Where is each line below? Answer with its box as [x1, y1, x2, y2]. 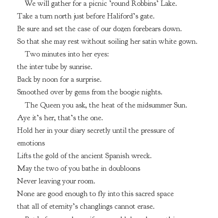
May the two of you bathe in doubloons [17, 163, 140, 174]
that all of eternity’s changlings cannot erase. [17, 201, 155, 212]
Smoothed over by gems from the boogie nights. [17, 87, 163, 97]
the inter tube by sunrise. [17, 62, 92, 72]
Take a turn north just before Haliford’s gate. [17, 11, 155, 21]
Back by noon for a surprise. [17, 74, 102, 85]
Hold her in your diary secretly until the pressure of [17, 126, 174, 136]
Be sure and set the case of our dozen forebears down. [17, 23, 182, 34]
